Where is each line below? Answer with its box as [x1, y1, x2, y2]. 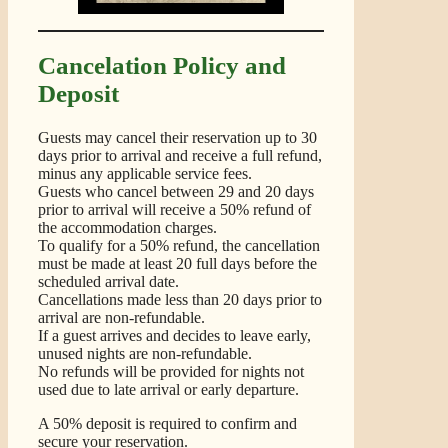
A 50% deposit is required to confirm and [38, 415, 297, 433]
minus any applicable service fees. [38, 165, 252, 183]
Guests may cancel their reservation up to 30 [38, 129, 317, 147]
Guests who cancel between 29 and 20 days [38, 183, 314, 201]
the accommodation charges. [38, 219, 217, 237]
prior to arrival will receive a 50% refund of [38, 201, 311, 219]
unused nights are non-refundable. [38, 345, 252, 363]
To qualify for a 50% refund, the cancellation [38, 237, 320, 255]
